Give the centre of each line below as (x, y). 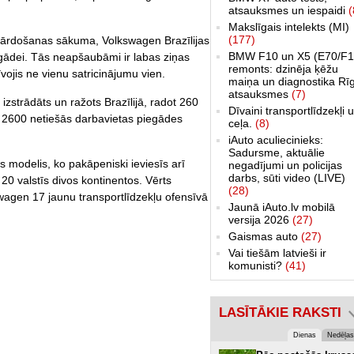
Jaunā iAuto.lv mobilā (282, 207)
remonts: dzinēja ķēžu (283, 68)
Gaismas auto (265, 236)
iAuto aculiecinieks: (276, 139)
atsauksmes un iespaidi (288, 10)
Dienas (305, 335)
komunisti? (257, 265)
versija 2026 (260, 219)
